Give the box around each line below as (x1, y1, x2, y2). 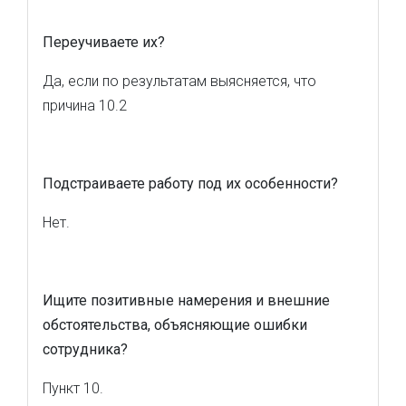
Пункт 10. (43, 380, 103, 397)
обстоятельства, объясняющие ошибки (43, 316, 307, 333)
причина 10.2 (43, 97, 127, 114)
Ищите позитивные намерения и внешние (43, 292, 330, 309)
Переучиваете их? (43, 34, 165, 51)
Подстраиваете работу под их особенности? (43, 175, 338, 192)
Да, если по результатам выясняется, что (43, 72, 316, 90)
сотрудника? (43, 341, 128, 358)
